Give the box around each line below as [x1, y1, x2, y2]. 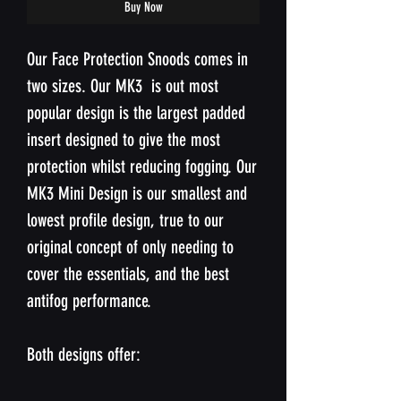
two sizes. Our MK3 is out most [27, 74, 218, 97]
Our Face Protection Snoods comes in [27, 47, 248, 70]
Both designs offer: [27, 343, 141, 365]
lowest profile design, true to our [27, 209, 224, 231]
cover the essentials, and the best [27, 262, 229, 285]
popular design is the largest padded [27, 101, 245, 124]
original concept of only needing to [27, 235, 234, 258]
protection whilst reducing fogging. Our [27, 155, 257, 177]
